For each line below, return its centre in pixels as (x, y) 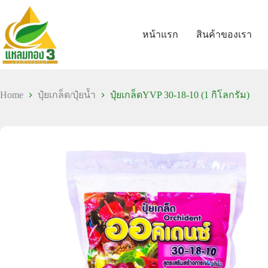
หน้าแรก (161, 35)
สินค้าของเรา (224, 35)
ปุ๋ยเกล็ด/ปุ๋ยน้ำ (67, 95)
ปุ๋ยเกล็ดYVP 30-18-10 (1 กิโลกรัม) (180, 95)
